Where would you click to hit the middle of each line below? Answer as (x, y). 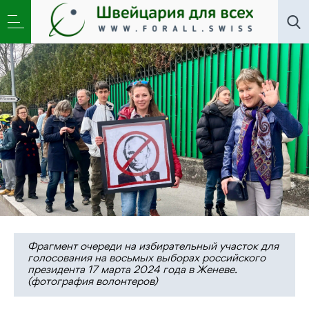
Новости (43, 10)
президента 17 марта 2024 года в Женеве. (132, 271)
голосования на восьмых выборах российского (147, 259)
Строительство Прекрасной (212, 10)
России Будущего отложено (154, 24)
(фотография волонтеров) (93, 282)
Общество (100, 10)
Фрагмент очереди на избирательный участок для (153, 247)
